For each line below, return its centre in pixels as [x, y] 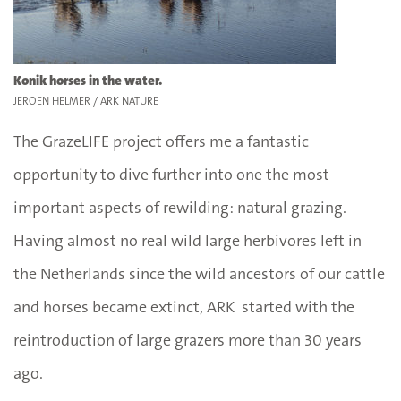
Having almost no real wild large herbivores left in [188, 240]
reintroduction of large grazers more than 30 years [188, 340]
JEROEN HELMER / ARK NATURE [86, 101]
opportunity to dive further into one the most [171, 174]
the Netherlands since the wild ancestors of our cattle [199, 273]
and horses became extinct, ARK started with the [184, 307]
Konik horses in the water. [88, 80]
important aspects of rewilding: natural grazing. [180, 207]
